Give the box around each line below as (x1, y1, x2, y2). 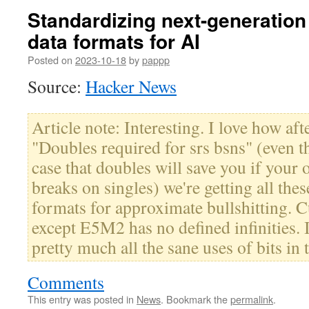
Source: (28, 74, 86, 98)
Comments (28, 270, 104, 294)
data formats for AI (28, 27, 200, 55)
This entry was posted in (28, 292, 137, 306)
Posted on (28, 52, 72, 67)
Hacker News (86, 74, 177, 98)
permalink (230, 292, 273, 306)
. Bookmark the (161, 292, 230, 306)
